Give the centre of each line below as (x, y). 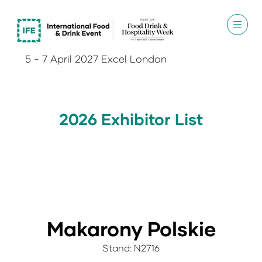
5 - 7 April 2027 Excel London (96, 59)
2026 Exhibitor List (131, 119)
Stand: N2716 (131, 248)
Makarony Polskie (131, 228)
